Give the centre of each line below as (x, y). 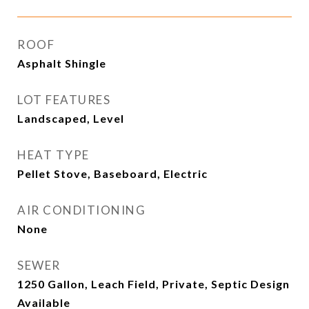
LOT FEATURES (64, 100)
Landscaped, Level (71, 118)
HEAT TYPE (53, 155)
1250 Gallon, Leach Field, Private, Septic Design (153, 284)
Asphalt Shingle (62, 63)
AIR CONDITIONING (81, 210)
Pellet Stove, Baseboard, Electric (112, 173)
